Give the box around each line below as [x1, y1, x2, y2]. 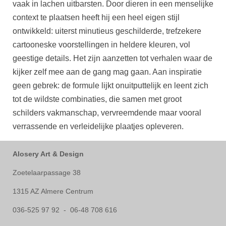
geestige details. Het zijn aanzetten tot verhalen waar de [13, 54, 212, 63]
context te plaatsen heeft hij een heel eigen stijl [13, 13, 180, 22]
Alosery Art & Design [13, 150, 86, 158]
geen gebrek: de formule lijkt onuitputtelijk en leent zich [13, 81, 208, 90]
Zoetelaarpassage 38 [13, 168, 81, 177]
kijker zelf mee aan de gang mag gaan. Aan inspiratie [13, 68, 202, 76]
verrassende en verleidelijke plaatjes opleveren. [13, 122, 184, 131]
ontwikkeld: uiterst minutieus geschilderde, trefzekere [13, 27, 201, 35]
